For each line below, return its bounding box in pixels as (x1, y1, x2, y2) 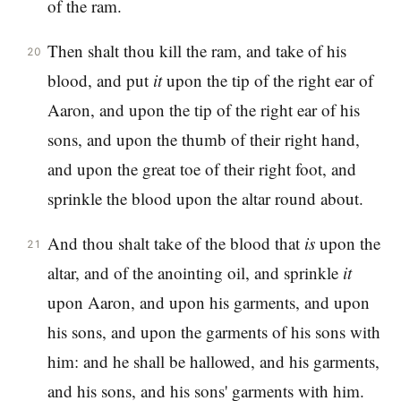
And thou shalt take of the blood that (47, 231, 304, 254)
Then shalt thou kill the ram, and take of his (47, 38, 346, 62)
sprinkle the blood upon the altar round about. (47, 186, 363, 209)
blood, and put (47, 68, 153, 91)
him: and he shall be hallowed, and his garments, (47, 349, 380, 372)
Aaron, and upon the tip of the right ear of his (47, 98, 360, 121)
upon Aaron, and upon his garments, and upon (47, 290, 370, 313)
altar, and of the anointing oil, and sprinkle (47, 260, 343, 284)
